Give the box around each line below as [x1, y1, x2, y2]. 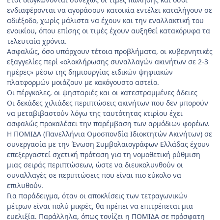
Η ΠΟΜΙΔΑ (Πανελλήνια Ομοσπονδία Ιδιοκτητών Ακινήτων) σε [7, 129, 212, 138]
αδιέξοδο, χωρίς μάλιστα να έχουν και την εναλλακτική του [7, 15, 204, 25]
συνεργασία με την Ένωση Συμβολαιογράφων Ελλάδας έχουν [7, 139, 210, 149]
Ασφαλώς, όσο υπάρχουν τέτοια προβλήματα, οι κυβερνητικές [7, 46, 213, 56]
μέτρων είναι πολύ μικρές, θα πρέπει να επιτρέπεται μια [7, 201, 193, 211]
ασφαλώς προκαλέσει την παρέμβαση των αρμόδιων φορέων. [7, 118, 210, 128]
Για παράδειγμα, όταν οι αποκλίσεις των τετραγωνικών [7, 191, 188, 200]
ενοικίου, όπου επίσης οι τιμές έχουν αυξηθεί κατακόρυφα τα [7, 26, 210, 35]
